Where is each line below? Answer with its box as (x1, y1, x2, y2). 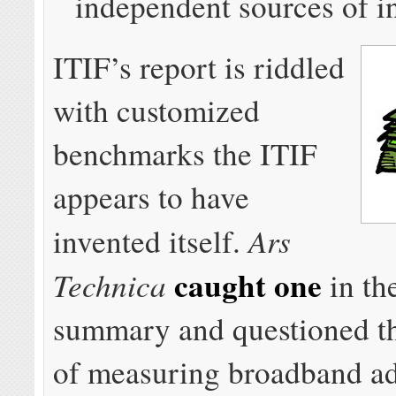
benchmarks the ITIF (53, 132, 318, 174)
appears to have (53, 175, 250, 217)
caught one (174, 262, 323, 308)
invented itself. (53, 219, 249, 262)
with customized (53, 88, 261, 131)
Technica (53, 263, 167, 305)
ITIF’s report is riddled (53, 45, 346, 88)
